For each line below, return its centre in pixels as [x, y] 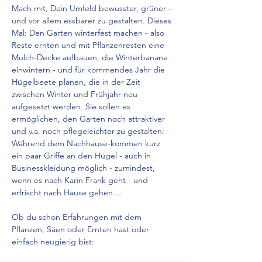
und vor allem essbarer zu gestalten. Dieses [93, 20]
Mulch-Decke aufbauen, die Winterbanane [91, 57]
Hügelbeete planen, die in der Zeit [77, 82]
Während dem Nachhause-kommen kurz [87, 143]
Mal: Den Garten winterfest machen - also [89, 33]
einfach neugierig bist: [54, 242]
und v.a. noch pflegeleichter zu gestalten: [89, 131]
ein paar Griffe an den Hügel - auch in [82, 156]
